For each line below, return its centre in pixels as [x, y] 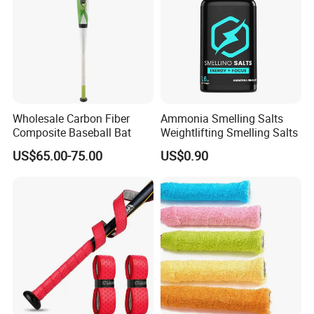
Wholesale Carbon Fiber [71, 118]
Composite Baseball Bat [72, 132]
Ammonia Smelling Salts [221, 118]
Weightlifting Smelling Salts [229, 132]
